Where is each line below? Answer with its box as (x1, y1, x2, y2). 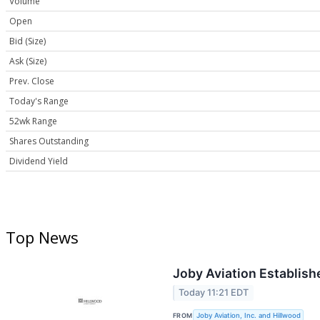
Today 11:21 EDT (179, 287, 249, 299)
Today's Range (9, 95, 69, 108)
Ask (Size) (9, 55, 46, 68)
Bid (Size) (9, 35, 46, 48)
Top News (6, 226, 79, 249)
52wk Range (9, 115, 57, 128)
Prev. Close (9, 75, 54, 88)
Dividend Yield (9, 155, 68, 168)
